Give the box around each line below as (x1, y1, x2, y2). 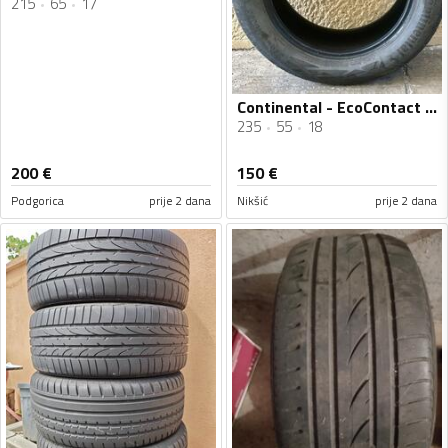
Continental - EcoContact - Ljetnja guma (425, 95, 437, 120)
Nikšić (237, 191, 268, 211)
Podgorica (11, 191, 64, 211)
